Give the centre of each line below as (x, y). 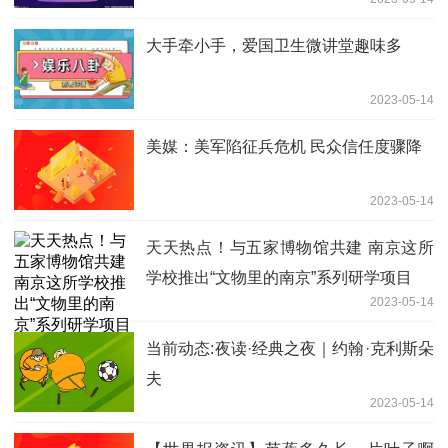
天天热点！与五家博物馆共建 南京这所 (290, 248)
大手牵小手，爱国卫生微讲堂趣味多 (274, 46)
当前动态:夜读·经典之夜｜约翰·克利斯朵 (290, 349)
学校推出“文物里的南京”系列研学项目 (279, 278)
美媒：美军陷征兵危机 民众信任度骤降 (284, 147)
